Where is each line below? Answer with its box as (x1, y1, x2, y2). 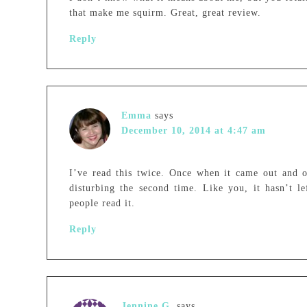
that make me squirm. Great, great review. (69, 8, 261, 18)
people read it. (69, 198, 135, 208)
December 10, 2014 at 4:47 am (121, 125, 266, 136)
